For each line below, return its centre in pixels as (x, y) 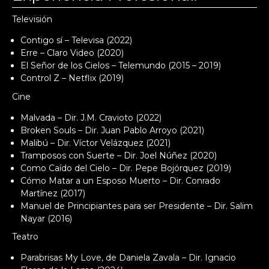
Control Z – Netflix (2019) (72, 78)
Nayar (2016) (46, 218)
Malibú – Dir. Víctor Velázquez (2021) (95, 143)
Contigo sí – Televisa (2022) (76, 40)
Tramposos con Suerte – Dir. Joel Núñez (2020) (119, 155)
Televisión (32, 19)
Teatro (25, 237)
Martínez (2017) (53, 193)
